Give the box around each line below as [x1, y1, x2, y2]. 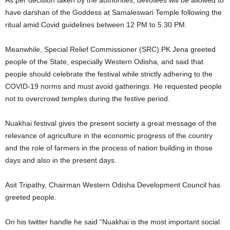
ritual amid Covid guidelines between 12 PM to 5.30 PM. [5, 21, 187, 29]
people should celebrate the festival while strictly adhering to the [5, 70, 213, 78]
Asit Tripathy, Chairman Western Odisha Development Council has [5, 181, 220, 189]
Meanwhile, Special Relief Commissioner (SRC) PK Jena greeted [5, 45, 216, 53]
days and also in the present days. [5, 156, 117, 164]
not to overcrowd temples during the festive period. [5, 94, 170, 103]
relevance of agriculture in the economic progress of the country [5, 131, 213, 140]
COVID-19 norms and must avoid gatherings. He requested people [5, 82, 222, 90]
